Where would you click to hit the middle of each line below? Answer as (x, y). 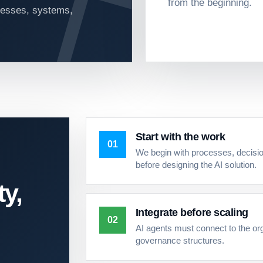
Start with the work (180, 137)
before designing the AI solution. (196, 165)
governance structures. (180, 241)
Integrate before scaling (192, 213)
